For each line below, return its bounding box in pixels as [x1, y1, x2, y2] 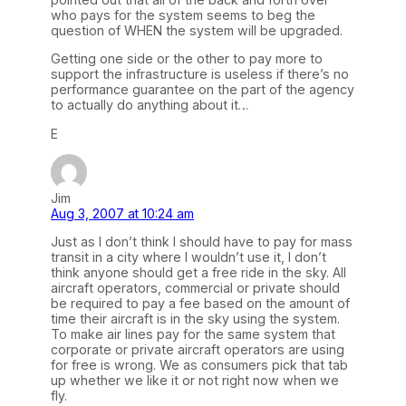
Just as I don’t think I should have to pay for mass [51, 233, 353, 249]
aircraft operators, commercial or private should [51, 279, 340, 295]
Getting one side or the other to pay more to [51, 51, 323, 67]
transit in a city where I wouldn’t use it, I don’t [51, 248, 326, 265]
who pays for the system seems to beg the [51, 7, 315, 24]
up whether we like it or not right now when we [51, 372, 339, 388]
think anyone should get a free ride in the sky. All [51, 264, 346, 280]
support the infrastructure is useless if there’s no [51, 66, 349, 82]
